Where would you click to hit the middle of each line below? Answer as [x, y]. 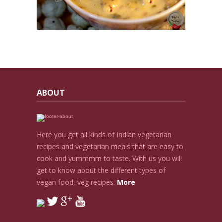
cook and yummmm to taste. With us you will [109, 159]
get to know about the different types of [101, 170]
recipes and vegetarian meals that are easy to [110, 147]
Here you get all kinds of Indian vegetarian [104, 135]
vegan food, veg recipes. [77, 182]
